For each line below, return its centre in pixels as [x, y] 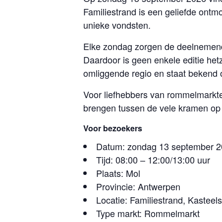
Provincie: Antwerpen [138, 186]
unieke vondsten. [117, 25]
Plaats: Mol [118, 173]
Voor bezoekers [113, 128]
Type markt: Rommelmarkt [148, 213]
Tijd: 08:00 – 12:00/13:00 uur [153, 160]
